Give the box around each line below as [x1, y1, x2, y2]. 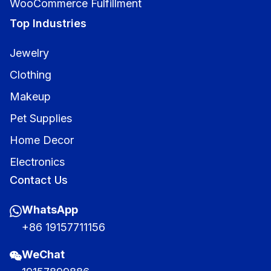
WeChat [22, 247, 65, 261]
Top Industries [10, 16, 87, 30]
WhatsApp [22, 203, 78, 216]
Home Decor [10, 133, 74, 146]
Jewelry [10, 46, 49, 59]
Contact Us [10, 173, 68, 186]
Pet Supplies [10, 111, 72, 125]
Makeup [10, 90, 51, 103]
